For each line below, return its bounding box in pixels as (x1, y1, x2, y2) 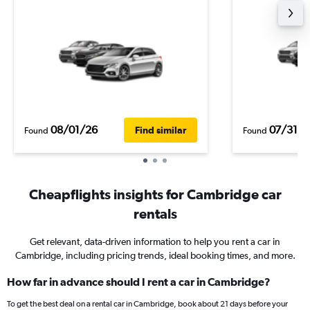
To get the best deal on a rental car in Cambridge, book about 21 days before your (7, 299, 288, 309)
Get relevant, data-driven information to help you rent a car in (30, 236, 280, 247)
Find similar (135, 124, 186, 136)
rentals (133, 206, 177, 221)
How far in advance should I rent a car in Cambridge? (7, 275, 271, 288)
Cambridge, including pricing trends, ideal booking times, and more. (15, 250, 295, 261)
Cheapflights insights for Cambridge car (28, 186, 282, 202)
